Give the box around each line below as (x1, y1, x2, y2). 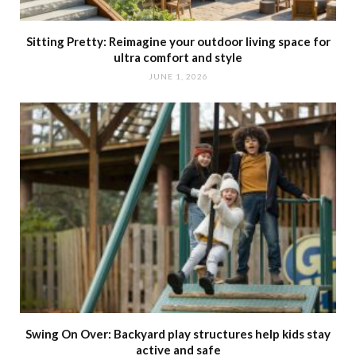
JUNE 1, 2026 (148, 72, 208, 82)
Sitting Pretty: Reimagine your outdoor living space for (25, 34, 331, 49)
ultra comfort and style (114, 50, 242, 65)
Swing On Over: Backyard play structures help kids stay (25, 327, 331, 342)
